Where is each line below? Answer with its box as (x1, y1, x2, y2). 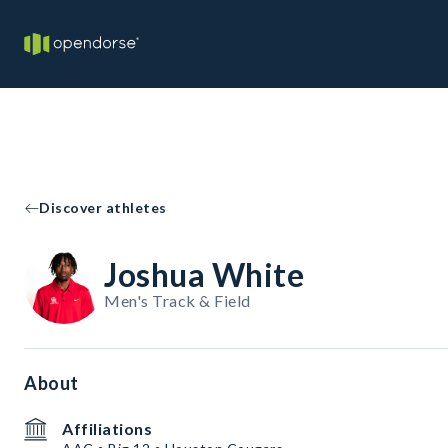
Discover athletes (39, 199, 167, 216)
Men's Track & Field (104, 291, 251, 310)
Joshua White (104, 255, 304, 294)
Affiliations (62, 419, 152, 438)
